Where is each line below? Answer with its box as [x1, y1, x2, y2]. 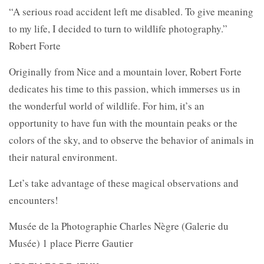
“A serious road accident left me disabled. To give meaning [9, 4, 253, 18]
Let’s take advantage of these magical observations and [9, 176, 239, 190]
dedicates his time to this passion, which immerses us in [9, 81, 240, 95]
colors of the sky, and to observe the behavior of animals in [9, 133, 254, 147]
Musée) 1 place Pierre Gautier [9, 236, 133, 250]
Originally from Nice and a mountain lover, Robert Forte [9, 64, 242, 78]
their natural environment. [9, 150, 117, 164]
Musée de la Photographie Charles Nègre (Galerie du [9, 219, 229, 233]
